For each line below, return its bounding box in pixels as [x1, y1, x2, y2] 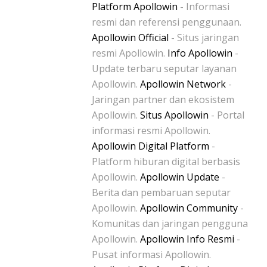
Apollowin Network [140, 77, 226, 91]
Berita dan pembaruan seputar [92, 185, 231, 199]
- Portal [209, 108, 244, 122]
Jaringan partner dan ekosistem [92, 92, 234, 106]
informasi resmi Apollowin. [92, 123, 210, 137]
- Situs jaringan [169, 30, 239, 44]
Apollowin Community [140, 201, 238, 215]
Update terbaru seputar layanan [92, 61, 237, 75]
